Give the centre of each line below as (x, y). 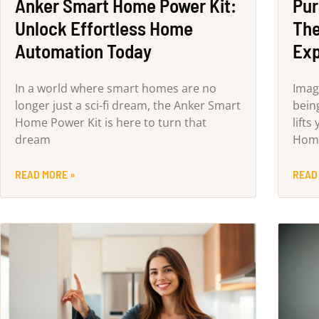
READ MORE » (45, 174)
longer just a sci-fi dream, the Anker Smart (128, 105)
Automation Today (83, 50)
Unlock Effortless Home (104, 27)
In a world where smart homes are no (116, 88)
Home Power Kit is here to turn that (111, 122)
